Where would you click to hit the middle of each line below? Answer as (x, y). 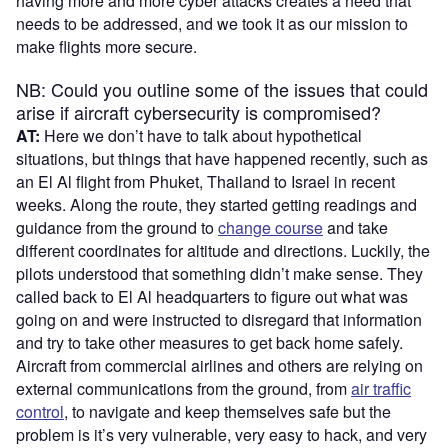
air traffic (381, 388)
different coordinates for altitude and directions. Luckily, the (223, 250)
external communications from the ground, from (183, 388)
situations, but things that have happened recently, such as (222, 158)
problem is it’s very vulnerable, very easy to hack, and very (221, 434)
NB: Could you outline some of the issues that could (222, 88)
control (40, 411)
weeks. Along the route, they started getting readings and (216, 204)
